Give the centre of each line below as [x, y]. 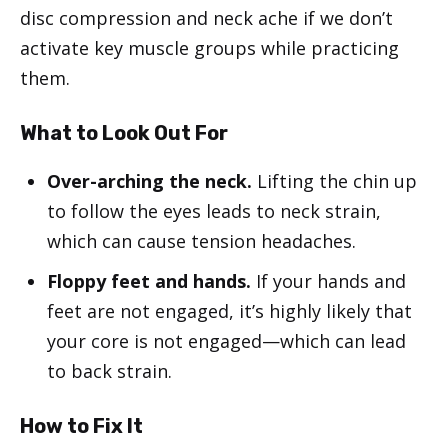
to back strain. [109, 371]
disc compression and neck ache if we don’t [206, 18]
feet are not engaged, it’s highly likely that [229, 311]
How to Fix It [81, 426]
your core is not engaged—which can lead [226, 341]
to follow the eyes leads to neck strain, [214, 211]
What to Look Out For [124, 133]
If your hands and [328, 281]
